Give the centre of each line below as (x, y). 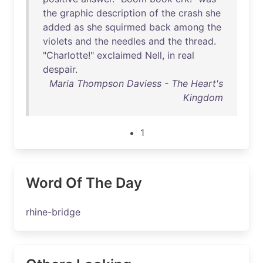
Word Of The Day (84, 183)
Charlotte (67, 55)
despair (59, 69)
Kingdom (203, 97)
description (121, 13)
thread (199, 41)
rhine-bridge (53, 212)
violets (58, 41)
